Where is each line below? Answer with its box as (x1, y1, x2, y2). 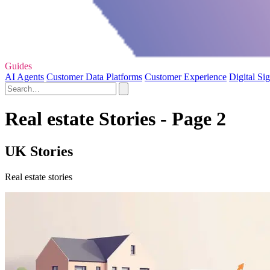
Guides (5, 61, 32, 72)
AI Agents (5, 72, 44, 83)
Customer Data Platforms (46, 72, 142, 83)
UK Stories (5, 143, 73, 159)
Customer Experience (145, 72, 227, 83)
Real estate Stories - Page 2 (5, 108, 226, 130)
